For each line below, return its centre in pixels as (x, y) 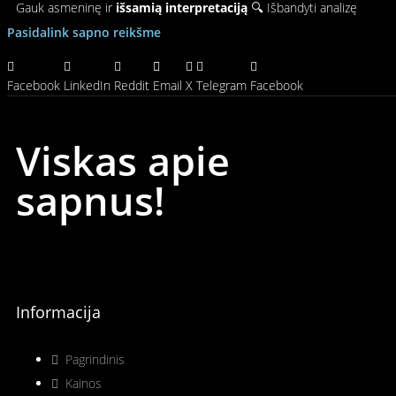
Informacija (58, 312)
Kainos (84, 384)
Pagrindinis (95, 360)
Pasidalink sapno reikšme (84, 33)
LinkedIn (87, 86)
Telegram (221, 86)
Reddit (132, 86)
